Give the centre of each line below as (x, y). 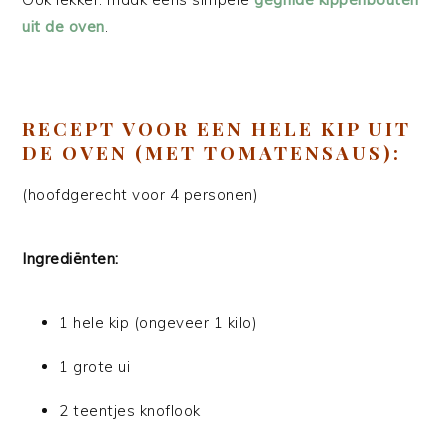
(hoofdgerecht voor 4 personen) (140, 194)
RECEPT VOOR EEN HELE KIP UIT (217, 128)
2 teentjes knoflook (130, 410)
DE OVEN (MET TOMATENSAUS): (212, 152)
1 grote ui (95, 366)
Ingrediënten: (70, 258)
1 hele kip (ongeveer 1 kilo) (158, 322)
